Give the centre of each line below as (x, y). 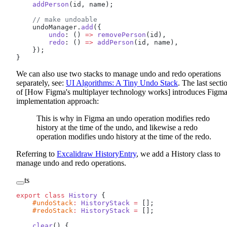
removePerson (120, 34)
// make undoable (57, 19)
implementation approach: (58, 101)
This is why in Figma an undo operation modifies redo (123, 118)
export (28, 195)
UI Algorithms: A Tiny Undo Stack (122, 83)
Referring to (36, 154)
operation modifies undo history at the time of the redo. (124, 136)
